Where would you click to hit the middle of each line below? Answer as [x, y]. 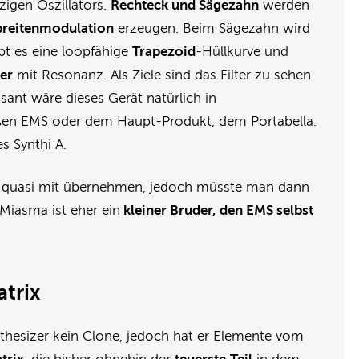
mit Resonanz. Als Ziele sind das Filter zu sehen [162, 75]
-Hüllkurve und [242, 52]
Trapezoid [164, 52]
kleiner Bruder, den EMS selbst [217, 211]
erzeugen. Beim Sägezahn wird [212, 29]
